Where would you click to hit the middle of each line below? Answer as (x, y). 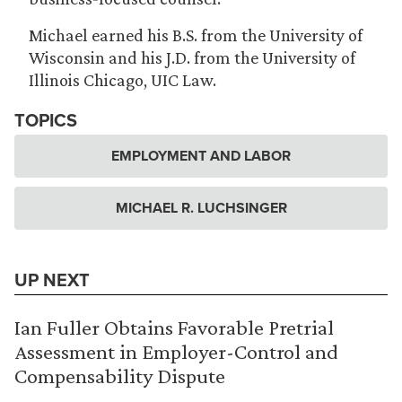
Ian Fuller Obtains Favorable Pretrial (174, 327)
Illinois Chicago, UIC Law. (122, 80)
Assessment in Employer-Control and (176, 351)
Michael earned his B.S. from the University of (196, 35)
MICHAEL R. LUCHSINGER (201, 208)
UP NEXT (52, 280)
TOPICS (46, 120)
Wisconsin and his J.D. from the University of (192, 57)
